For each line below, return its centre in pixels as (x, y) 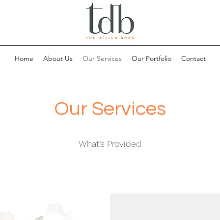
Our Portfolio (151, 58)
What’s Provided (110, 144)
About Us (58, 58)
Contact (193, 58)
